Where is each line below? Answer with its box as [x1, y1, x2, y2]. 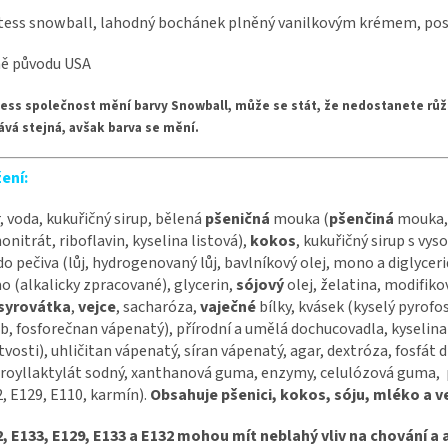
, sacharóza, [116, 295, 200, 318]
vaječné [200, 295, 259, 318]
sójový [236, 273, 287, 296]
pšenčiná [329, 207, 397, 230]
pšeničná [205, 207, 273, 230]
